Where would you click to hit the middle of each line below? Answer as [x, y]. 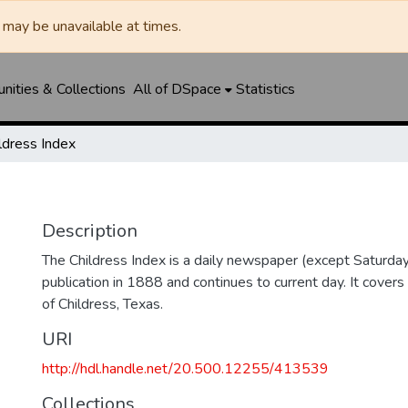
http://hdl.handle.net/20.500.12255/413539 [185, 369]
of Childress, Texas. [102, 304]
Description [90, 231]
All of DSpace [177, 89]
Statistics [265, 89]
